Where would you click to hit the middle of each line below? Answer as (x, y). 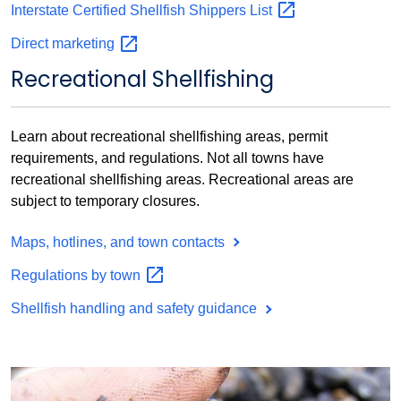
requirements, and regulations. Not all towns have (167, 158)
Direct (31, 44)
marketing (85, 44)
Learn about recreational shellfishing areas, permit (169, 137)
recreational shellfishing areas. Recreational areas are (182, 180)
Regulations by (60, 275)
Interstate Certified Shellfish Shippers (130, 10)
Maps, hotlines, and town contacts (119, 242)
